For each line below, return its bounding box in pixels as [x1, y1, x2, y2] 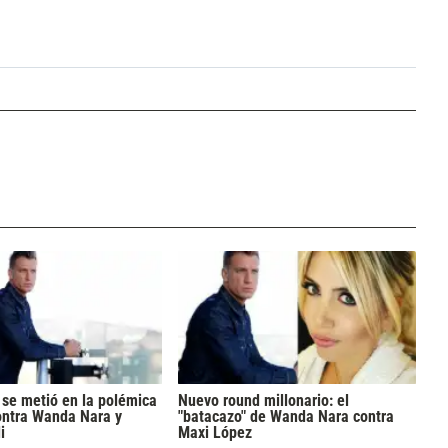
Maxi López [177, 423, 252, 443]
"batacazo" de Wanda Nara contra [177, 407, 394, 427]
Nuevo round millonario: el [177, 391, 349, 411]
